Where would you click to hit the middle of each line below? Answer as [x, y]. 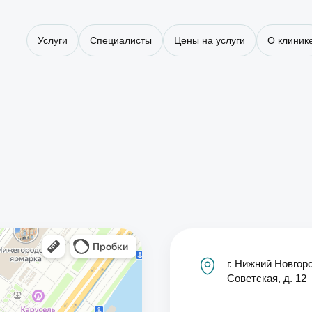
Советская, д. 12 [267, 278]
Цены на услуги [210, 40]
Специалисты [121, 40]
